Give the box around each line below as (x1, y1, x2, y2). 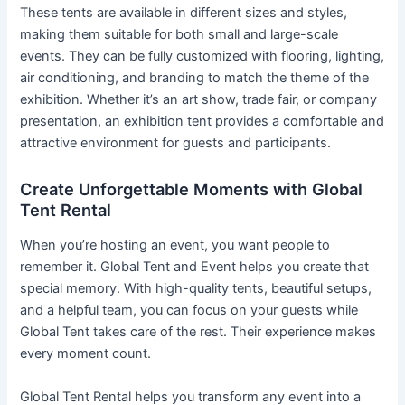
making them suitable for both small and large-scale (20, 26, 339, 43)
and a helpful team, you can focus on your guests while (20, 302, 359, 319)
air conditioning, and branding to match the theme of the (20, 70, 370, 87)
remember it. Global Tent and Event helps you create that (20, 259, 370, 276)
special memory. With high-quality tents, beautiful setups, (20, 280, 372, 297)
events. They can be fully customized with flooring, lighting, (20, 48, 385, 65)
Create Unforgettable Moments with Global (20, 178, 363, 199)
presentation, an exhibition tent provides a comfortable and (20, 113, 385, 130)
